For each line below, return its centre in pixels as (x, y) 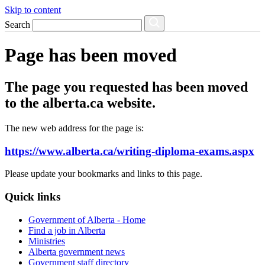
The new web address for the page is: (74, 128)
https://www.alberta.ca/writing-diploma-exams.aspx (130, 151)
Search (17, 25)
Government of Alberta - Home (87, 219)
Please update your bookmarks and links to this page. (104, 174)
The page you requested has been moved (126, 87)
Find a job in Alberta (67, 230)
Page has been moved (91, 55)
